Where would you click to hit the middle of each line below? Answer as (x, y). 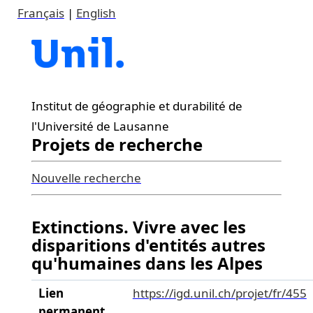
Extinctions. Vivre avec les (138, 227)
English (96, 13)
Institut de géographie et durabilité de (137, 106)
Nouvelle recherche (86, 178)
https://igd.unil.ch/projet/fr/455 (219, 293)
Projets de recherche (117, 144)
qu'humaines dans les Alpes (147, 263)
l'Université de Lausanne (100, 126)
